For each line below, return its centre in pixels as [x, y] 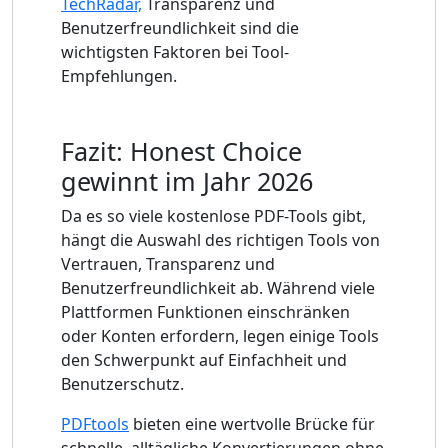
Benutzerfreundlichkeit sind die [180, 28]
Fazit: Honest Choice [181, 151]
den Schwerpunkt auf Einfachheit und [204, 360]
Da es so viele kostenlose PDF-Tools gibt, [213, 216]
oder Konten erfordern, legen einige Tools [220, 336]
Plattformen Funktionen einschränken [205, 312]
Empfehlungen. [119, 76]
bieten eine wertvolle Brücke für [252, 424]
